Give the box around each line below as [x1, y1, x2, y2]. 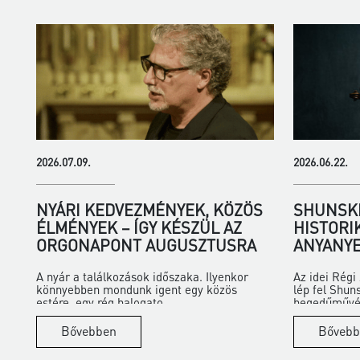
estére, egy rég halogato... [36, 293, 173, 310]
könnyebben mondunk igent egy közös [36, 280, 237, 297]
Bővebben [61, 321, 117, 339]
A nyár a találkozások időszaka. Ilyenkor [36, 268, 248, 284]
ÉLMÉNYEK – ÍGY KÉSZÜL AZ [36, 216, 242, 238]
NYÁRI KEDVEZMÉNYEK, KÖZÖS [36, 198, 263, 220]
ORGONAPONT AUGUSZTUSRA [36, 234, 256, 256]
